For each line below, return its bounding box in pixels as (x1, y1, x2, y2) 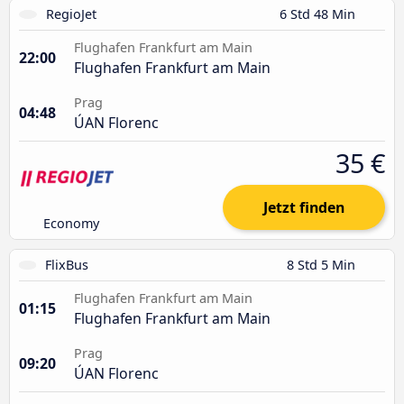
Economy (43, 214, 100, 232)
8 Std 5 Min (287, 255, 359, 273)
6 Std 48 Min (280, 5, 359, 23)
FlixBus (45, 255, 89, 273)
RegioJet (45, 5, 96, 23)
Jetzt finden (263, 197, 344, 217)
